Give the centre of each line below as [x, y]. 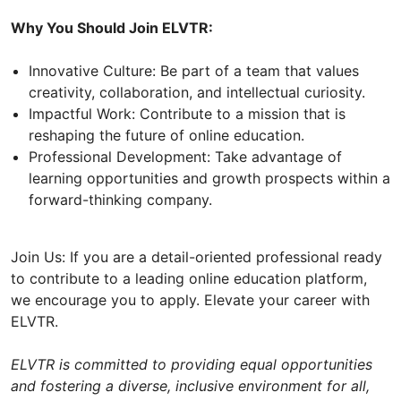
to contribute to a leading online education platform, [189, 278]
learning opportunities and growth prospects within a [209, 178]
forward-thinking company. [120, 199]
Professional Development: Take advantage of [185, 156]
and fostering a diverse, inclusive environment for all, [190, 385]
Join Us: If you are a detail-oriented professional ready [196, 256]
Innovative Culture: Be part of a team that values [194, 70]
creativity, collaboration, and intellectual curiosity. [197, 92]
